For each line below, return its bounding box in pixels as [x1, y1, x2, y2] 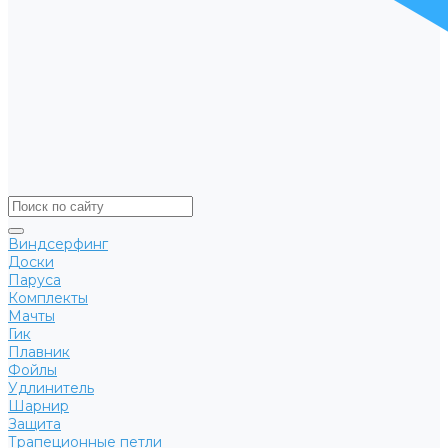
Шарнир [8, 397, 69, 415]
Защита [8, 415, 61, 433]
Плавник [8, 343, 70, 361]
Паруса [8, 271, 61, 289]
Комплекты [8, 289, 88, 307]
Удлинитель [8, 379, 94, 397]
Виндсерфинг [8, 235, 108, 253]
